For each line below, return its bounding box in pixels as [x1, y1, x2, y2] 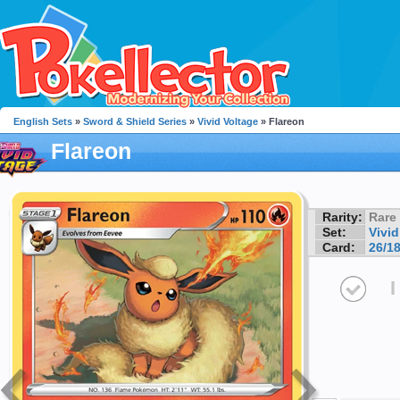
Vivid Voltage [197, 116, 258, 127]
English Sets [13, 116, 72, 127]
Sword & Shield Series [83, 116, 187, 127]
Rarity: [322, 209, 362, 224]
